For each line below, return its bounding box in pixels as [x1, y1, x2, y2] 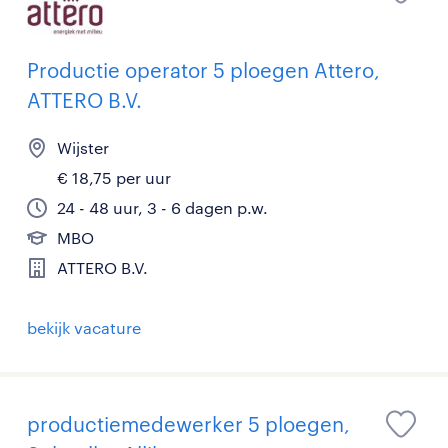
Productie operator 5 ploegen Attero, [27, 58, 380, 83]
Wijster [57, 138, 109, 158]
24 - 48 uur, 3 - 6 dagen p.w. [57, 198, 268, 218]
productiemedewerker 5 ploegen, [27, 412, 350, 437]
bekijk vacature [27, 318, 141, 338]
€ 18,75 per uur [57, 168, 171, 188]
